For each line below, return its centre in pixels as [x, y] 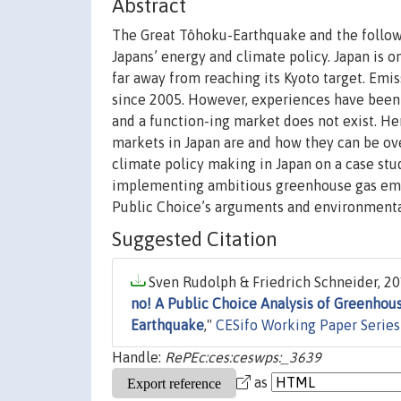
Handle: [138, 358]
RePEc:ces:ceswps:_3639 [243, 358]
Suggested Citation [195, 239]
